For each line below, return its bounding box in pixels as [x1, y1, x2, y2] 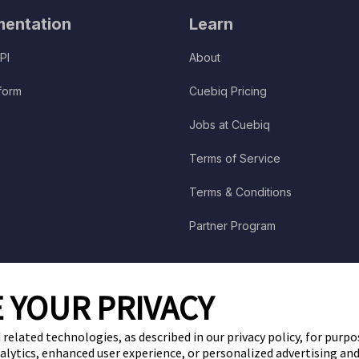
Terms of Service [188, 151, 280, 166]
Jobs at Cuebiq [188, 118, 270, 132]
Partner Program [188, 219, 276, 233]
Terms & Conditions [188, 185, 292, 200]
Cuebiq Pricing [188, 84, 267, 99]
